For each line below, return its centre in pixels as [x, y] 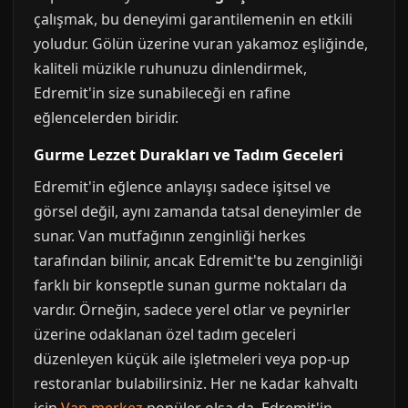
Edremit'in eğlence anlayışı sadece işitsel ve [182, 187]
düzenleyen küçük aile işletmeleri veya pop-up [192, 359]
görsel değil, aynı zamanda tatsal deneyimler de [198, 211]
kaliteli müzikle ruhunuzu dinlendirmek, [170, 68]
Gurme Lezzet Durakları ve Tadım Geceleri [189, 155]
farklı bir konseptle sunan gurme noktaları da [190, 285]
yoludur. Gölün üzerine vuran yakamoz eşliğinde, [201, 44]
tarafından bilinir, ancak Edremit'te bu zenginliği [198, 260]
